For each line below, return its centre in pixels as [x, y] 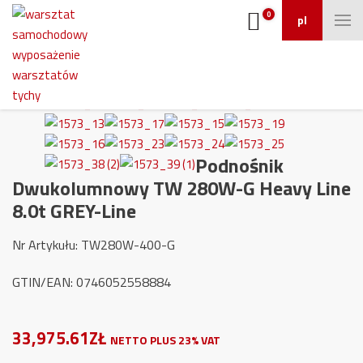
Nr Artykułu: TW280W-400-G [94, 245]
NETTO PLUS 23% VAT [165, 340]
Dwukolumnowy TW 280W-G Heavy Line [181, 188]
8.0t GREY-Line [74, 211]
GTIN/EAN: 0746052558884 [92, 282]
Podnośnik [239, 165]
